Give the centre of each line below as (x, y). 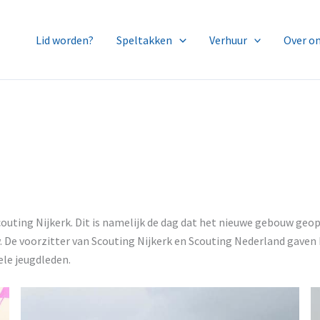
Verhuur (228, 40)
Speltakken (145, 40)
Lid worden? (65, 40)
